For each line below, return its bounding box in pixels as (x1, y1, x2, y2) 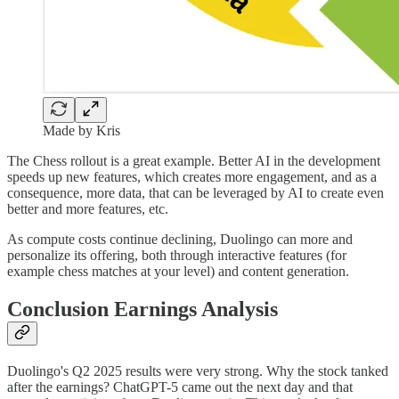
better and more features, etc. (7, 201, 168, 217)
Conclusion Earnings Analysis (7, 297, 278, 322)
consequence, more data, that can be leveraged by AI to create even (7, 185, 384, 201)
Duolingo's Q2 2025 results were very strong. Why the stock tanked (7, 362, 388, 379)
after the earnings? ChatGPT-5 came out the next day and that (7, 379, 353, 395)
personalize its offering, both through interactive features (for (7, 248, 346, 264)
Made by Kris (43, 123, 120, 139)
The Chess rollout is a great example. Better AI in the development (7, 153, 380, 169)
